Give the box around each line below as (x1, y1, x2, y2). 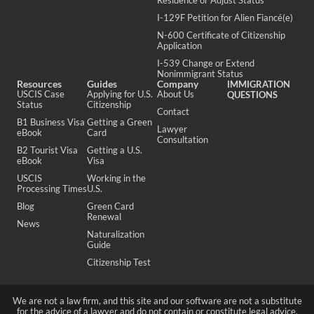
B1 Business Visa (17, 116, 85, 128)
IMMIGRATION (227, 78, 290, 90)
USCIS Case (17, 88, 64, 100)
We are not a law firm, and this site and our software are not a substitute (12, 295, 302, 306)
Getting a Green (87, 116, 152, 128)
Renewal (87, 211, 121, 222)
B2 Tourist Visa (17, 144, 78, 156)
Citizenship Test (87, 257, 151, 268)
